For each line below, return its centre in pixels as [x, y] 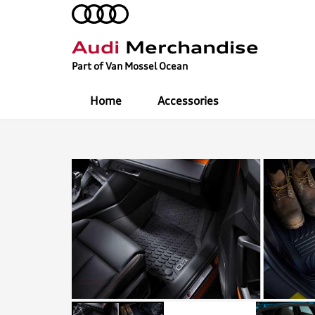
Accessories [188, 102]
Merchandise [189, 49]
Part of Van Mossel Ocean [130, 66]
